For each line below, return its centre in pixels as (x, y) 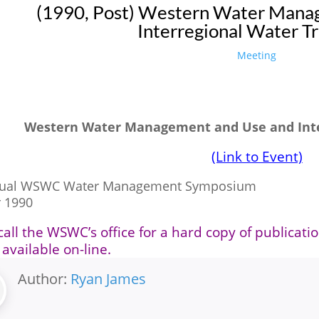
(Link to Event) (257, 156)
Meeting (257, 55)
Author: (44, 278)
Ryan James (108, 278)
